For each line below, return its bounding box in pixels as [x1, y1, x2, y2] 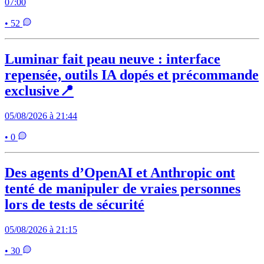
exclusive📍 [5, 83, 74, 99]
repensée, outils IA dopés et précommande [5, 67, 259, 83]
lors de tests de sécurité [5, 196, 144, 212]
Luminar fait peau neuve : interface [5, 51, 220, 67]
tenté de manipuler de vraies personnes [5, 180, 240, 196]
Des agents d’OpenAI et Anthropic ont [5, 164, 235, 180]
